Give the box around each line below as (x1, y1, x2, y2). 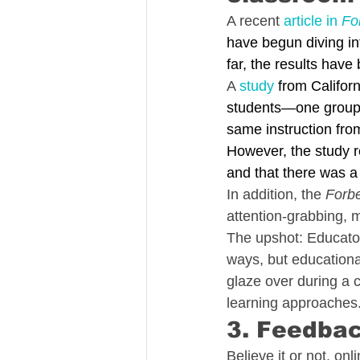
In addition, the (227, 186, 325, 202)
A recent (227, 13, 284, 29)
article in (284, 13, 342, 29)
